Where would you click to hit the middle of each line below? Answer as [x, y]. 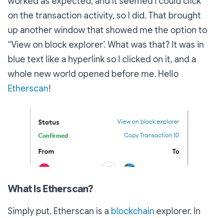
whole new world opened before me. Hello [93, 74]
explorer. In [177, 211]
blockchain [133, 211]
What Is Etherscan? [51, 189]
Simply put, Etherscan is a [59, 211]
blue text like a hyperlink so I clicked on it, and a [102, 59]
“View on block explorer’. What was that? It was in [106, 45]
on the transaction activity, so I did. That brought [104, 16]
